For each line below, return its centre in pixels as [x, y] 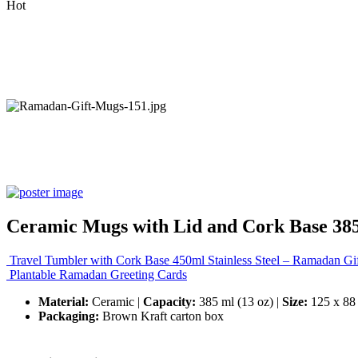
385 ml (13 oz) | [239, 301]
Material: [64, 301]
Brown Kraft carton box [161, 316]
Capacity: [169, 301]
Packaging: [69, 316]
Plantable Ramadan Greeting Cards [98, 274]
